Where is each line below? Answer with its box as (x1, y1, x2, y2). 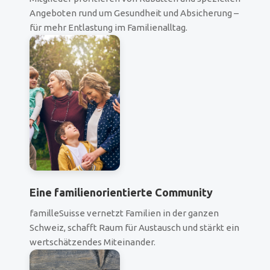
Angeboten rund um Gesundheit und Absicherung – (30, 8, 239, 19)
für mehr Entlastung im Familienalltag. (30, 22, 187, 33)
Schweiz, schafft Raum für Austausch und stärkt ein (30, 222, 239, 233)
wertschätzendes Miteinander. (30, 237, 155, 248)
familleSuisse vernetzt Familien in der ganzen (30, 208, 219, 219)
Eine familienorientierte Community (30, 186, 213, 199)
